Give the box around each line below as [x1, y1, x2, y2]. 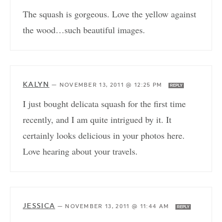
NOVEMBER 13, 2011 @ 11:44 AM [65, 203, 171, 210]
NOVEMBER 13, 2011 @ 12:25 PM [59, 82, 165, 89]
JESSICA [23, 202, 55, 210]
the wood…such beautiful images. [23, 24, 145, 36]
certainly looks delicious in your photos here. [23, 129, 185, 142]
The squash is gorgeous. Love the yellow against [23, 8, 196, 20]
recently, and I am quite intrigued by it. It [23, 113, 171, 126]
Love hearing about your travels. [23, 145, 138, 158]
